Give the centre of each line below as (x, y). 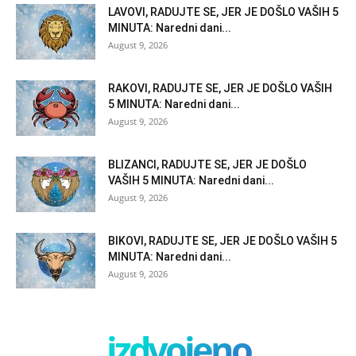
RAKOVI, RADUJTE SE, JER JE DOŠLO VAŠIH (220, 88)
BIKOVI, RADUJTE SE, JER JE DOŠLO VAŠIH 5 (222, 240)
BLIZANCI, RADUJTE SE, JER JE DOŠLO (207, 164)
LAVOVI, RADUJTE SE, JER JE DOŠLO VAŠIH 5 (223, 12)
